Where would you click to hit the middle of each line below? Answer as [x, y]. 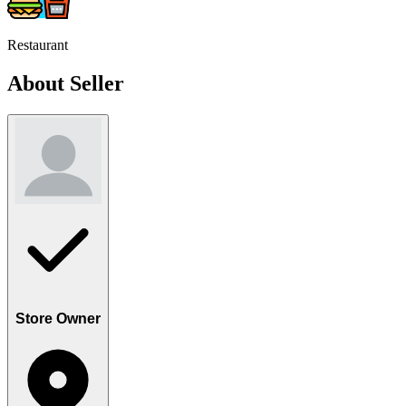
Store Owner [58, 318]
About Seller [66, 84]
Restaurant [38, 45]
